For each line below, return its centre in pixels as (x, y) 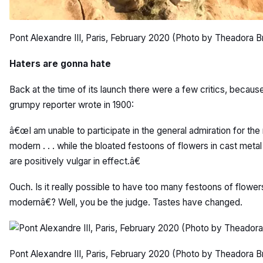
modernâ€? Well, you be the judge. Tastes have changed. (126, 202)
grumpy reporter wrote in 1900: (72, 104)
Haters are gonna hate (60, 63)
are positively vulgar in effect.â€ (75, 161)
